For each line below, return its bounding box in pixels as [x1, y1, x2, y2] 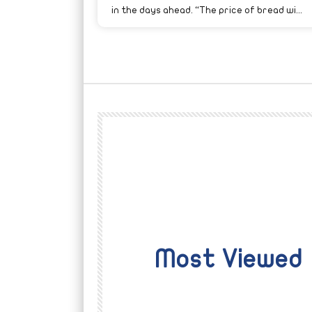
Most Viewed [155, 246, 303, 272]
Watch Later [133, 285, 185, 294]
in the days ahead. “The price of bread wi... [111, 4, 302, 15]
